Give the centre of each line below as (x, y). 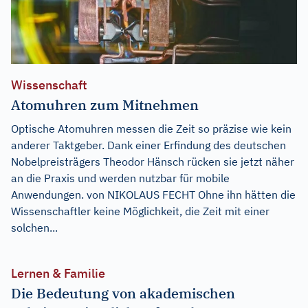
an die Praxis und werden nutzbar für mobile (120, 178)
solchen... (34, 227)
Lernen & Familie (58, 273)
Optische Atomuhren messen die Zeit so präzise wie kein (151, 128)
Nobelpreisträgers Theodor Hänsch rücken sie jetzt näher (153, 161)
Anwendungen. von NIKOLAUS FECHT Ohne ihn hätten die (153, 194)
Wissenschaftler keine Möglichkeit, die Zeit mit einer (140, 211)
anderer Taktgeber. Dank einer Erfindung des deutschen (148, 145)
